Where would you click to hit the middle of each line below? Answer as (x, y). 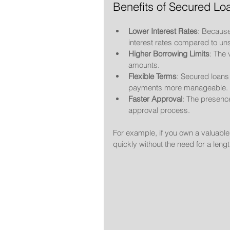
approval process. (159, 110)
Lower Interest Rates (163, 31)
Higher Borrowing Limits (169, 54)
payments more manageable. (178, 88)
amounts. (144, 65)
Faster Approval (155, 99)
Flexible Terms (152, 76)
